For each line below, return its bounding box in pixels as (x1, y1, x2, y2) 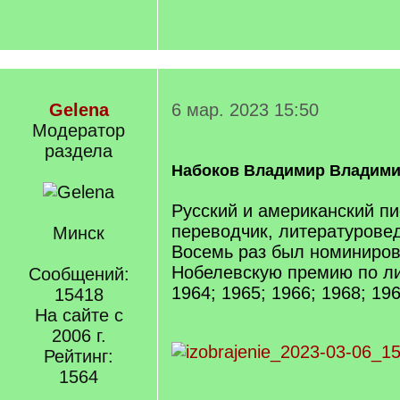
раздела (45, 141, 112, 161)
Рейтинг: (44, 346, 113, 366)
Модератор (32, 121, 125, 140)
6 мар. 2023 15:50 (171, 100, 319, 120)
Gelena (48, 100, 109, 120)
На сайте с (34, 305, 123, 325)
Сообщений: (28, 264, 129, 284)
